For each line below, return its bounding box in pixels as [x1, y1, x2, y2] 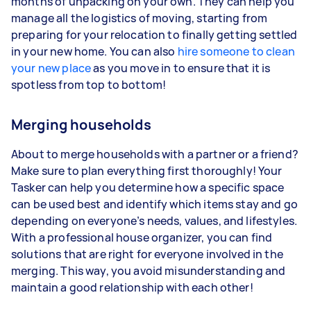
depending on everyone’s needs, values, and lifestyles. [11, 212, 298, 228]
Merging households [11, 115, 151, 134]
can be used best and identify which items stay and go [11, 196, 298, 212]
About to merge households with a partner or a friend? [11, 146, 299, 162]
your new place [11, 60, 92, 76]
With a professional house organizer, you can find [11, 229, 273, 245]
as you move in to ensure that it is [91, 60, 271, 76]
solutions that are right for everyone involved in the [11, 246, 283, 262]
